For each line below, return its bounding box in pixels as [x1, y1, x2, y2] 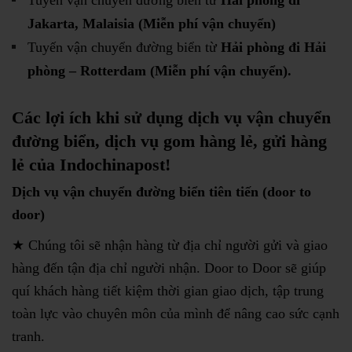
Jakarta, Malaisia [27, 16, 134, 32]
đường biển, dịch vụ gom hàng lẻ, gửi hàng [12, 131, 327, 152]
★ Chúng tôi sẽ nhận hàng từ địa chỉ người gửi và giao [12, 237, 328, 254]
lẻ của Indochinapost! [12, 155, 170, 175]
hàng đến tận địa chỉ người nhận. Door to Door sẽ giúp [12, 260, 326, 277]
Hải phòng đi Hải [221, 39, 326, 56]
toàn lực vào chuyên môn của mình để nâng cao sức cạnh [12, 306, 339, 322]
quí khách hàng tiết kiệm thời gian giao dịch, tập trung [12, 283, 324, 299]
